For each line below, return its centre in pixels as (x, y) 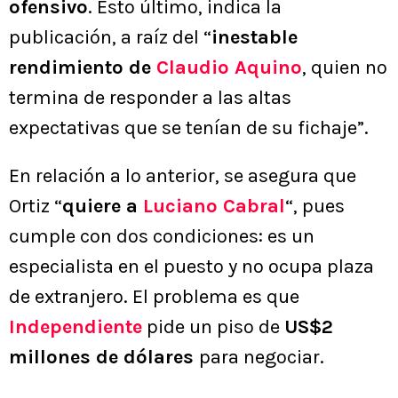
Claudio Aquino (229, 68)
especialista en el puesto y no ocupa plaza (191, 267)
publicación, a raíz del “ (110, 38)
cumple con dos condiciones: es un (162, 237)
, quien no (345, 68)
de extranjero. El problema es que (154, 297)
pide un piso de (213, 327)
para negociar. (262, 358)
